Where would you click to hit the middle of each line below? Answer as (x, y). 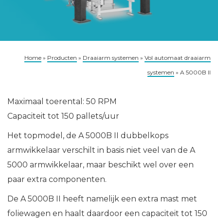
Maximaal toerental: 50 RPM (62, 102)
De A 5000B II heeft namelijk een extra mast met (102, 199)
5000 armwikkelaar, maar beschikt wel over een (100, 165)
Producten (62, 58)
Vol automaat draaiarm (178, 58)
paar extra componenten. (57, 180)
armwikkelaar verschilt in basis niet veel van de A (101, 150)
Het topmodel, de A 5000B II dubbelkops (88, 136)
